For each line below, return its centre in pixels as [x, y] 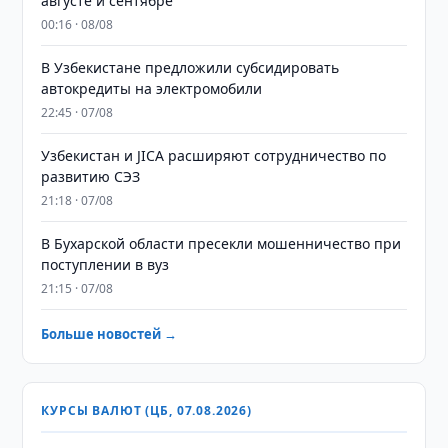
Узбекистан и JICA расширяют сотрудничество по [214, 155]
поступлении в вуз [105, 264]
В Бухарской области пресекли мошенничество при [221, 243]
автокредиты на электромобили [152, 88]
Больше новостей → [109, 334]
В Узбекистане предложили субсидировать [190, 67]
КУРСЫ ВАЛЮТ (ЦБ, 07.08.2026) [146, 410]
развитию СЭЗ [91, 176]
